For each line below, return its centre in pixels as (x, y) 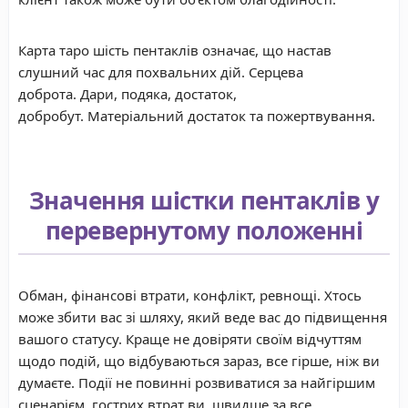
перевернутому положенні (204, 231)
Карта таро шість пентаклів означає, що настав (175, 51)
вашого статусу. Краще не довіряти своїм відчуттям (190, 339)
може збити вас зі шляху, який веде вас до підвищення (203, 317)
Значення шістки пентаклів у (204, 201)
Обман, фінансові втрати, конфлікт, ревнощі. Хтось (190, 296)
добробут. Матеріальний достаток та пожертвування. (197, 116)
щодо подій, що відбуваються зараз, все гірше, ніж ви (199, 361)
